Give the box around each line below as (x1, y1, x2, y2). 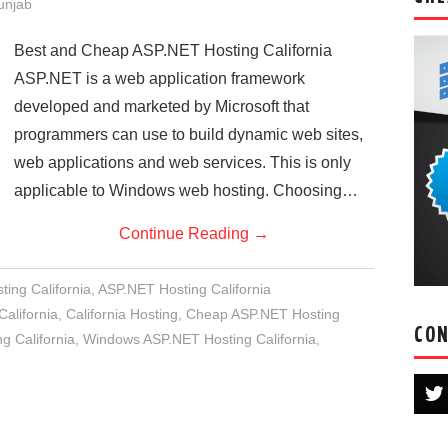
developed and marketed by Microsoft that (14, 98, 309, 115)
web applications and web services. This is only (14, 154, 351, 171)
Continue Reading (119, 225, 253, 242)
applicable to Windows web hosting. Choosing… (14, 182, 358, 199)
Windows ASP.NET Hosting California (83, 331, 316, 347)
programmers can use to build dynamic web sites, (14, 126, 363, 143)
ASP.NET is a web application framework (14, 70, 305, 87)
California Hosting (66, 306, 178, 322)
